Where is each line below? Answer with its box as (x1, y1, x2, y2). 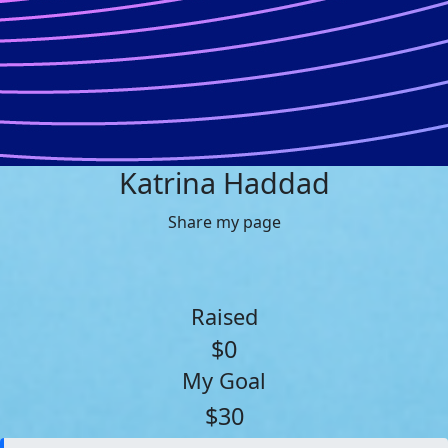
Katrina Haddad (118, 163, 330, 202)
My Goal (182, 366, 266, 395)
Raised (190, 302, 258, 331)
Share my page (167, 211, 281, 233)
